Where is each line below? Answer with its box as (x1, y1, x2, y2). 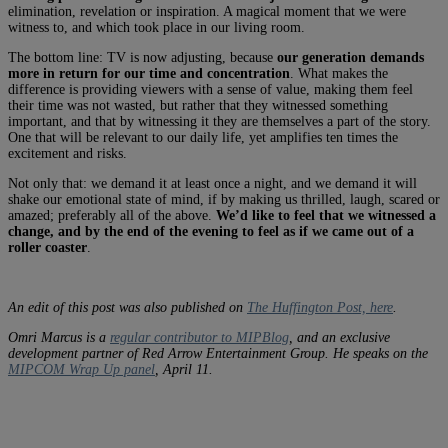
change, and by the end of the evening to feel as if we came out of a (8, 223, 414, 239)
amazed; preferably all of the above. (8, 207, 216, 223)
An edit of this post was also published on (8, 299, 247, 315)
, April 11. (155, 361, 217, 377)
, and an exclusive (289, 329, 390, 345)
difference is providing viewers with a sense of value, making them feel (8, 81, 413, 97)
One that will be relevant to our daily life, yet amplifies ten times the (8, 129, 398, 145)
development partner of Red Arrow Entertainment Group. (8, 345, 329, 361)
